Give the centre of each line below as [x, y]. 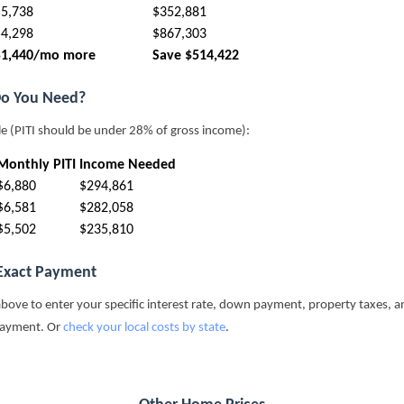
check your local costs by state [144, 328]
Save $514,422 [196, 56]
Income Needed [128, 165]
